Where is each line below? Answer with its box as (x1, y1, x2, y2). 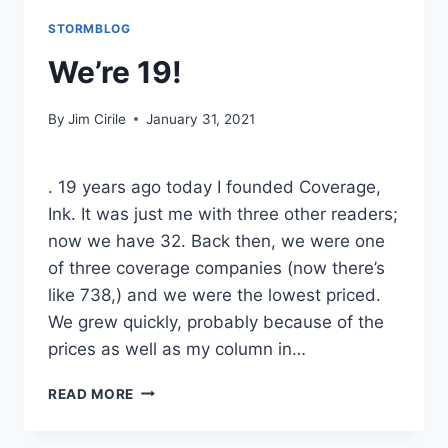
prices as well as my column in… (48, 338, 306, 359)
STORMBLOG (48, 21, 131, 37)
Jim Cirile (68, 110, 127, 127)
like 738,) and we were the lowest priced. (48, 284, 381, 305)
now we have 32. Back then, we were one (48, 230, 385, 251)
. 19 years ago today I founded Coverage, (48, 176, 381, 197)
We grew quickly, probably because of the (48, 311, 384, 332)
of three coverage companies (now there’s (48, 257, 385, 278)
